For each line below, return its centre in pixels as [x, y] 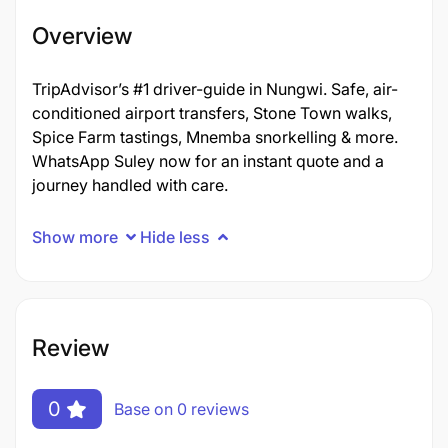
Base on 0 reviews [181, 408]
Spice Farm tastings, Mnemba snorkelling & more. [215, 137]
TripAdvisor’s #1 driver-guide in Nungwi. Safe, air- [215, 89]
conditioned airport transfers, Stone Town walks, [212, 113]
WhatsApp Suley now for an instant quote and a [208, 161]
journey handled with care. [130, 185]
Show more [75, 236]
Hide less [175, 236]
